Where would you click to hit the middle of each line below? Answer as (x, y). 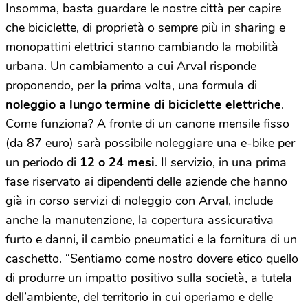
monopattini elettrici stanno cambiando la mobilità (142, 46)
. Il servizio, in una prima (221, 162)
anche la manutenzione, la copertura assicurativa (140, 220)
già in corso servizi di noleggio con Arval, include (139, 200)
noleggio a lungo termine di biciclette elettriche (143, 104)
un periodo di (43, 162)
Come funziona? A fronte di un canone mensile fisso (147, 123)
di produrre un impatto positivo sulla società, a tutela (149, 277)
